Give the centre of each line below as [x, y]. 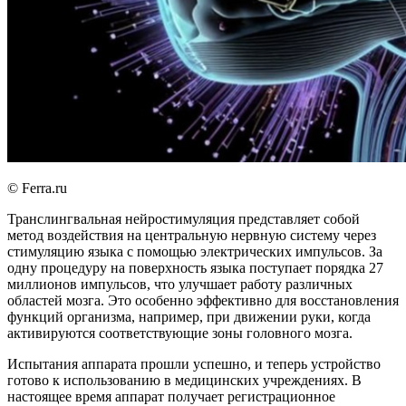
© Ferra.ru [37, 188]
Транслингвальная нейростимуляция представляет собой [184, 218]
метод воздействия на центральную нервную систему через [192, 235]
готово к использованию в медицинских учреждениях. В [184, 380]
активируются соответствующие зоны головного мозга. [180, 333]
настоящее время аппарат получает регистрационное [171, 396]
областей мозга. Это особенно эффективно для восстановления [203, 300]
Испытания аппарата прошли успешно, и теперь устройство [194, 363]
